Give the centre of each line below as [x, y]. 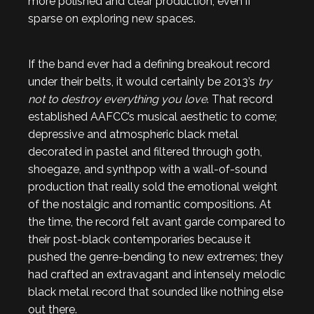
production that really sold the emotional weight [153, 187]
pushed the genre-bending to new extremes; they [156, 257]
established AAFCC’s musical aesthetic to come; [152, 117]
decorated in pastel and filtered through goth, [145, 152]
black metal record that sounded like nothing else [156, 292]
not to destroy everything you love [117, 99]
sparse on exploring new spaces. [112, 19]
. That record [240, 99]
